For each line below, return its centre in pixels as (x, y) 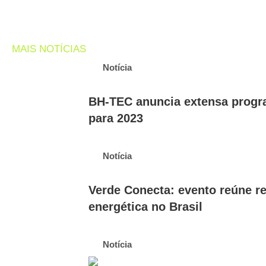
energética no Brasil (145, 207)
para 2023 (115, 118)
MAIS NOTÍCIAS (49, 49)
